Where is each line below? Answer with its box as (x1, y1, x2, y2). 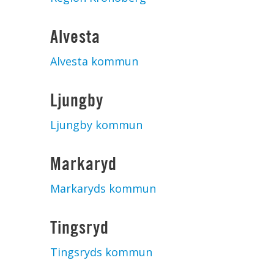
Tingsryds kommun (50, 245, 152, 259)
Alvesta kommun (50, 54, 138, 68)
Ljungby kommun (50, 117, 143, 132)
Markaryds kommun (50, 181, 156, 196)
